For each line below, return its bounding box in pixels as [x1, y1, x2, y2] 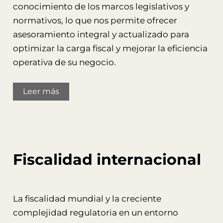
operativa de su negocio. [12, 57, 116, 68]
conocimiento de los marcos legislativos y [12, 1, 189, 12]
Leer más [22, 87, 59, 97]
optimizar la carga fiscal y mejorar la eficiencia [12, 43, 208, 54]
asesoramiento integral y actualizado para [12, 29, 189, 40]
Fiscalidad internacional [12, 150, 201, 169]
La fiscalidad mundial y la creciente [12, 194, 161, 204]
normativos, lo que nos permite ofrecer [12, 15, 177, 26]
